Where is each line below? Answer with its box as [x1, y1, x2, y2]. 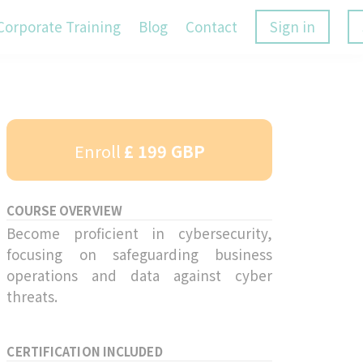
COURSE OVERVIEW [6, 201, 122, 219]
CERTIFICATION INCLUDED [6, 342, 163, 360]
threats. [6, 285, 58, 306]
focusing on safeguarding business [6, 243, 272, 264]
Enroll [74, 139, 121, 163]
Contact [186, 16, 237, 37]
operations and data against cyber [6, 264, 272, 285]
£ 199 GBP [123, 139, 205, 163]
